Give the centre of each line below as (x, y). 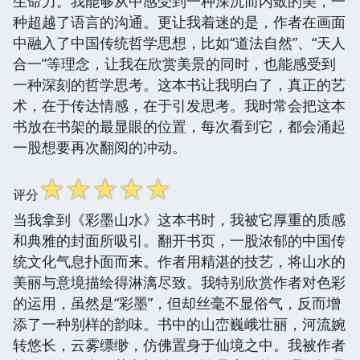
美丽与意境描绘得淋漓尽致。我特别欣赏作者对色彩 (179, 282)
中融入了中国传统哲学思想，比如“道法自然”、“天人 (179, 42)
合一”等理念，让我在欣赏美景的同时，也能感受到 (174, 63)
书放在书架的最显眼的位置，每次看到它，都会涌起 (179, 126)
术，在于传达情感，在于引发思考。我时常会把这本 (179, 105)
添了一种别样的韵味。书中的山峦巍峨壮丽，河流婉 (179, 323)
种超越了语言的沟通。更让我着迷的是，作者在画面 (179, 21)
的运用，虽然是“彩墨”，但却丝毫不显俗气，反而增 (177, 303)
